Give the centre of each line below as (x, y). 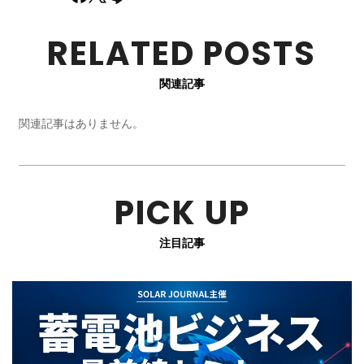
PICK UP (182, 213)
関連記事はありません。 (82, 123)
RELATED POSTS (182, 53)
